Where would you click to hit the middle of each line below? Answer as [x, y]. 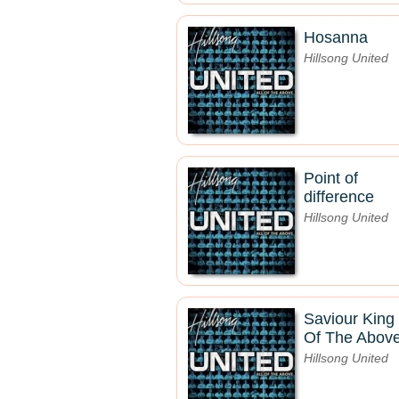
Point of [331, 178]
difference [339, 197]
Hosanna [336, 37]
